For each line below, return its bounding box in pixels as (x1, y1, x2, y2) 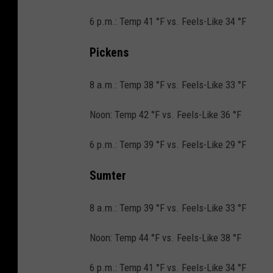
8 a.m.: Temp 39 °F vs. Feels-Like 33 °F (90, 201, 246, 214)
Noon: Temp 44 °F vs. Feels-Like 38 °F (90, 231, 241, 244)
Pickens (90, 46, 129, 60)
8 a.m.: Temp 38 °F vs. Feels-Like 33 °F (90, 78, 246, 91)
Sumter (90, 168, 126, 183)
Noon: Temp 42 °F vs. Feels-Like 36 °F (90, 108, 241, 121)
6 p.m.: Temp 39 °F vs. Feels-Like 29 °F (90, 138, 246, 151)
